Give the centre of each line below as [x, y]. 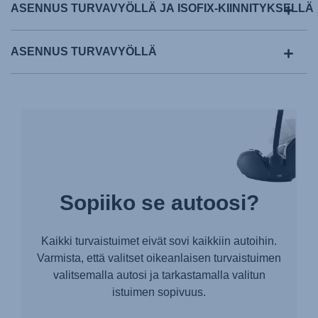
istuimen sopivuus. [159, 292]
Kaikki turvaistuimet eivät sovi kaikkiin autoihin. [159, 241]
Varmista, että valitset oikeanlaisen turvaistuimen [159, 258]
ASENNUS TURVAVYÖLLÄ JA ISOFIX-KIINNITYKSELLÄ [162, 8]
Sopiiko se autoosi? [159, 202]
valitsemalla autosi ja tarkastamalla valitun [159, 275]
